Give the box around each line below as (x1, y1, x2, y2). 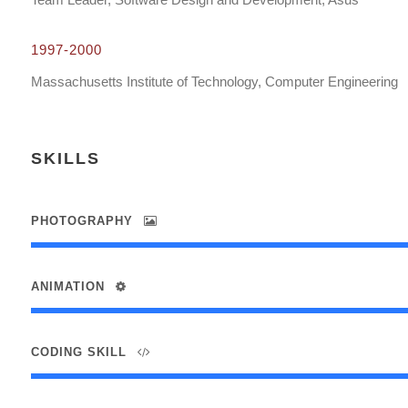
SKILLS (30, 149, 100, 168)
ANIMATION (30, 280, 105, 293)
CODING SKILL (30, 345, 127, 359)
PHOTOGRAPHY (30, 214, 133, 228)
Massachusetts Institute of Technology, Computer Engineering (30, 74, 398, 89)
